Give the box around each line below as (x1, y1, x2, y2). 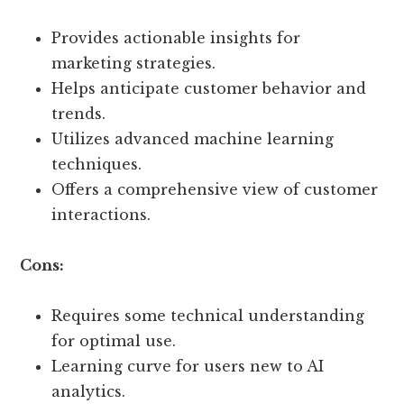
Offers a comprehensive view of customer (51, 180, 379, 199)
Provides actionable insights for (51, 29, 301, 48)
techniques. (51, 155, 142, 174)
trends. (51, 105, 106, 124)
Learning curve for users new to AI (51, 357, 325, 376)
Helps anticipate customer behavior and (51, 79, 367, 98)
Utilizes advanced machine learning (51, 130, 335, 149)
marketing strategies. (51, 54, 216, 73)
